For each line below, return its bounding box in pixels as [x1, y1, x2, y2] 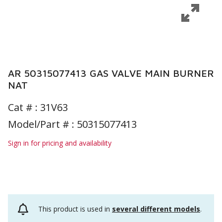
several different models [112, 204, 200, 214]
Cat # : [8, 101, 40, 114]
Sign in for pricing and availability [8, 138, 111, 148]
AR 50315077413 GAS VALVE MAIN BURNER [8, 67, 214, 79]
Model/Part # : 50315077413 [8, 117, 137, 131]
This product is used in [38, 204, 112, 214]
